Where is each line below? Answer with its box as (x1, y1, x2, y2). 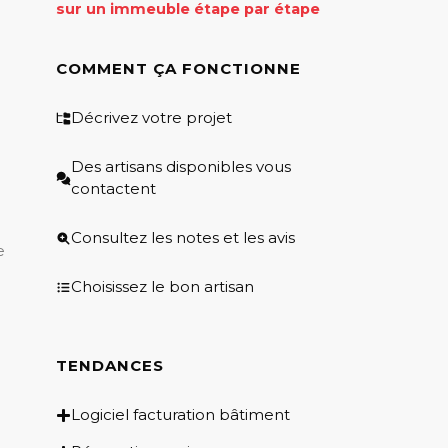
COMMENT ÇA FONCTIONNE (56, 59, 301, 79)
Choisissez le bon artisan (71, 277, 254, 297)
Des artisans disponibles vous (71, 157, 291, 177)
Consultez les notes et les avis (71, 228, 295, 248)
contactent (71, 179, 156, 199)
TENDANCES (56, 356, 164, 376)
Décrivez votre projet (71, 108, 232, 128)
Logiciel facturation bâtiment (71, 405, 290, 425)
